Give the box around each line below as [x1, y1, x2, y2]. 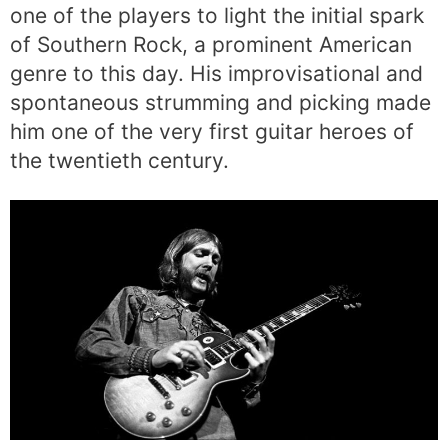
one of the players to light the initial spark [10, 2, 424, 28]
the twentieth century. [10, 147, 229, 173]
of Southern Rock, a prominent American [10, 31, 412, 57]
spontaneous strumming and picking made [10, 89, 431, 115]
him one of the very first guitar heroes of [10, 118, 414, 144]
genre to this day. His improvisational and [10, 60, 423, 86]
